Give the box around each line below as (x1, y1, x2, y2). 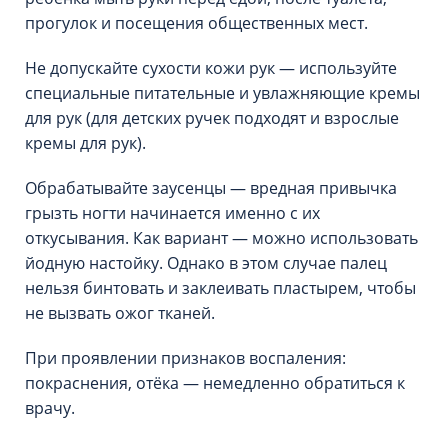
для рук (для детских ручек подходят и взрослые (25, 107, 399, 129)
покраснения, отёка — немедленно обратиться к (25, 372, 405, 394)
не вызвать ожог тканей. (25, 302, 215, 324)
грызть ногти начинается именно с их (25, 202, 320, 224)
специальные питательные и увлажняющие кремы (25, 82, 420, 104)
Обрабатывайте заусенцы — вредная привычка (25, 177, 397, 199)
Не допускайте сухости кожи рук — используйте (25, 57, 397, 79)
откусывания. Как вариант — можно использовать (25, 227, 418, 249)
